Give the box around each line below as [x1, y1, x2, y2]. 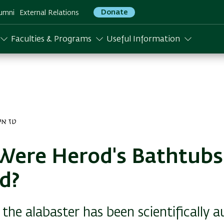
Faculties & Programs [11, 35, 91, 43]
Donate [101, 8, 127, 16]
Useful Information [106, 35, 180, 43]
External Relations [19, 9, 79, 16]
